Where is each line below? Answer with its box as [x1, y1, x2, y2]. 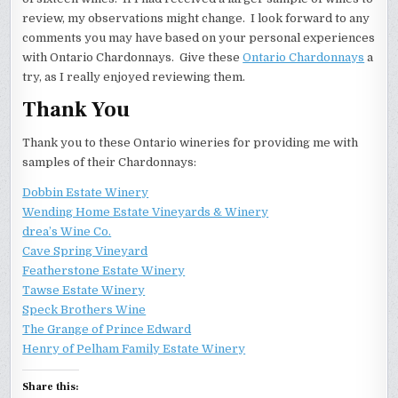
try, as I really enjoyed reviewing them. [22, 69, 246, 84]
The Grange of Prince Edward [22, 322, 192, 337]
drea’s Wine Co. [22, 225, 112, 239]
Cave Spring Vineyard [22, 244, 148, 259]
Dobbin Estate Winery [22, 186, 149, 200]
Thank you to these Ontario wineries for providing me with [22, 136, 359, 150]
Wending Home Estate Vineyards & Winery [22, 205, 269, 219]
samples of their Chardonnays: [22, 155, 197, 170]
